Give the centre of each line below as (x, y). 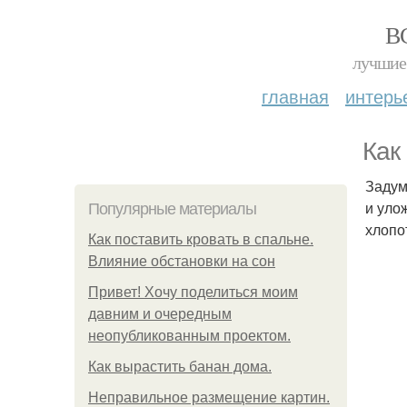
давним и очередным (160, 314)
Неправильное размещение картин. (209, 397)
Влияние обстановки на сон (182, 261)
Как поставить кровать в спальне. (201, 239)
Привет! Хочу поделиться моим (193, 292)
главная (295, 96)
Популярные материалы (172, 209)
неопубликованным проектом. (189, 336)
